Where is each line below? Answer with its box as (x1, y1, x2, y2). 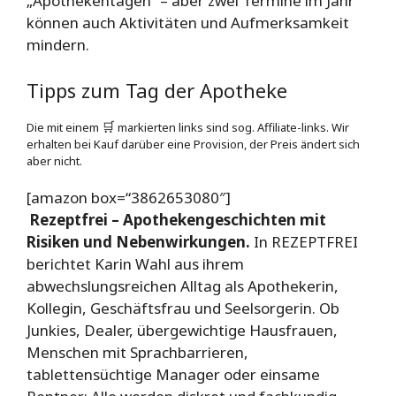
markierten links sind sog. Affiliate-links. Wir (115, 118, 349, 135)
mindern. (27, 34, 89, 56)
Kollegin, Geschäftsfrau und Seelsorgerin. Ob (27, 298, 339, 319)
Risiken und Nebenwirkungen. (27, 232, 250, 253)
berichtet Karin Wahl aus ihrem (27, 254, 244, 275)
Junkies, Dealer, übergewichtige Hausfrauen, (27, 320, 338, 341)
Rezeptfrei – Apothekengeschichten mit (27, 209, 326, 231)
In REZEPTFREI (250, 232, 358, 253)
